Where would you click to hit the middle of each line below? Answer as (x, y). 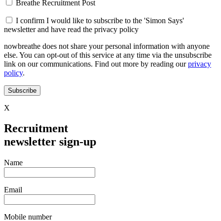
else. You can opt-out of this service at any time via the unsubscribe (108, 55)
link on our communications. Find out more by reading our (96, 64)
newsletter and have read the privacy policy (71, 29)
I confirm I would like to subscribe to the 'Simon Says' (99, 20)
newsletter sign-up (50, 142)
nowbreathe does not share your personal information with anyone (107, 46)
